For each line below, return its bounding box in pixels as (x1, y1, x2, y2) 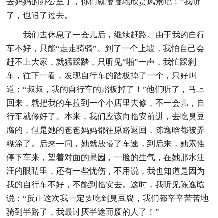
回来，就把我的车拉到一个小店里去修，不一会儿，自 (6, 98, 205, 108)
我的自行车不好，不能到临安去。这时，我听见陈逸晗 (6, 180, 205, 189)
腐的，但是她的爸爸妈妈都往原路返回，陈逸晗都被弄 (6, 125, 205, 135)
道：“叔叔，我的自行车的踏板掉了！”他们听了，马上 (6, 84, 205, 94)
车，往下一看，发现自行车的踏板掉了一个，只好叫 (6, 71, 197, 80)
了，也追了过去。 (6, 10, 73, 20)
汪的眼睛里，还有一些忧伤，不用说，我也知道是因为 (6, 166, 205, 176)
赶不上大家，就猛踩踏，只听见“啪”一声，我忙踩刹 (6, 57, 197, 67)
